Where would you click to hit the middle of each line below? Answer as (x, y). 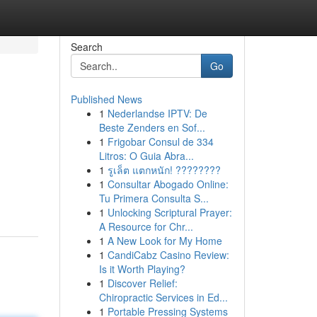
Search (86, 47)
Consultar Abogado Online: (168, 184)
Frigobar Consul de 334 (160, 142)
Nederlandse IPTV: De (157, 113)
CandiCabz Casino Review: (168, 255)
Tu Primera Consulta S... (154, 198)
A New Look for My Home (165, 241)
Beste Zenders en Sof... (152, 127)
